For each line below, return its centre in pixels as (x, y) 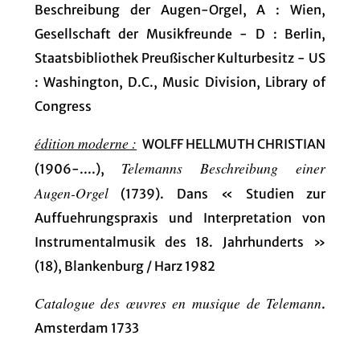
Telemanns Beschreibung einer (223, 168)
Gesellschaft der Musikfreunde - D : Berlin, (180, 33)
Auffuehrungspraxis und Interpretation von (180, 217)
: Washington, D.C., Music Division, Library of (180, 82)
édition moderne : (86, 143)
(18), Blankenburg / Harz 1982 (125, 266)
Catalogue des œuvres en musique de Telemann (178, 303)
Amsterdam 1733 (86, 327)
